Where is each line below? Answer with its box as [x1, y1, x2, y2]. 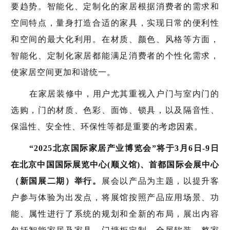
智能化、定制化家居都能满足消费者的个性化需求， [11, 51, 219, 60]
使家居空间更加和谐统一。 [11, 67, 116, 76]
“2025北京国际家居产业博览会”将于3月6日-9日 [29, 143, 219, 152]
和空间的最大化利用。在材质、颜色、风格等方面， [11, 34, 219, 44]
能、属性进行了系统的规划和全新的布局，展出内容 [11, 209, 219, 218]
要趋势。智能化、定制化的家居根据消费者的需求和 [11, 2, 219, 11]
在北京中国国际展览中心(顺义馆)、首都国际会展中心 [11, 160, 219, 169]
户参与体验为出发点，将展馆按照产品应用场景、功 [11, 193, 219, 202]
